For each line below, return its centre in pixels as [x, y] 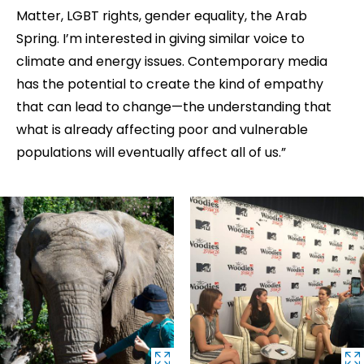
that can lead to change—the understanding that [174, 106]
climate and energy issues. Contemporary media [172, 61]
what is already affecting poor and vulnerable [162, 129]
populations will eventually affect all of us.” [151, 152]
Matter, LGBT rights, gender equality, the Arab [162, 15]
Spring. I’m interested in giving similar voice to [160, 38]
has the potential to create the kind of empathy [170, 84]
